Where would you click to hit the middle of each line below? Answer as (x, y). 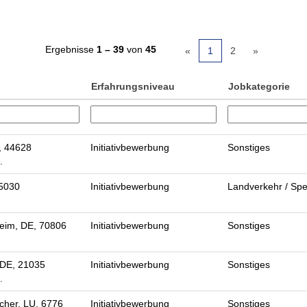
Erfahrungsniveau (133, 86)
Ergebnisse (71, 49)
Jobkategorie (259, 86)
